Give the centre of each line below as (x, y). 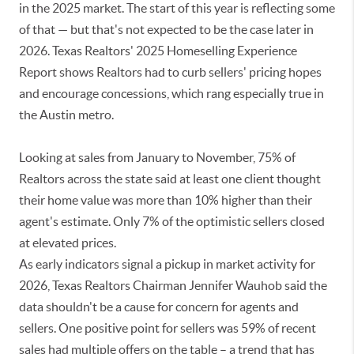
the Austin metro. (66, 115)
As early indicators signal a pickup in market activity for (167, 264)
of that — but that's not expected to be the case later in (166, 29)
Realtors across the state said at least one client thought (170, 179)
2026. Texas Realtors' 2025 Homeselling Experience (158, 51)
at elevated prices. (68, 243)
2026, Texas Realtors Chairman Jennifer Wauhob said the (173, 285)
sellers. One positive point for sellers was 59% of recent (168, 328)
